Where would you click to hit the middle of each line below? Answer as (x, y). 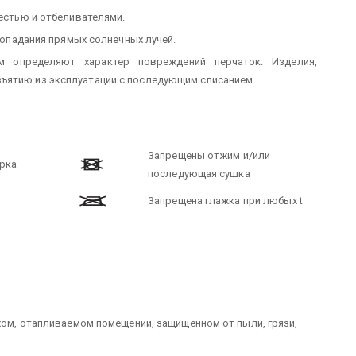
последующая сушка (199, 174)
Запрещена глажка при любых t (225, 201)
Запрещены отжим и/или (209, 155)
